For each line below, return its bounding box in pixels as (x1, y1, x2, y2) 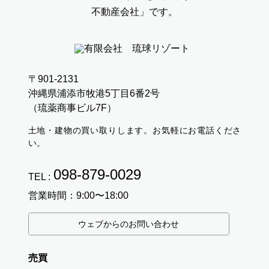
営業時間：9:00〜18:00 (28, 190, 128, 201)
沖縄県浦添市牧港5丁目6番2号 (28, 88, 160, 98)
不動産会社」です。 (91, 6, 178, 17)
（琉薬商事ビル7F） (28, 102, 116, 113)
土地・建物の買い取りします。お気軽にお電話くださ (28, 125, 241, 135)
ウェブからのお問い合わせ (78, 219, 179, 229)
